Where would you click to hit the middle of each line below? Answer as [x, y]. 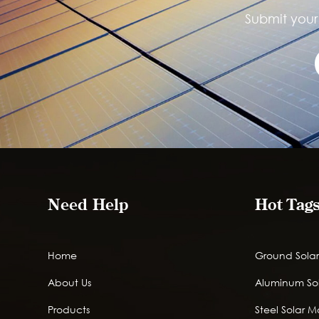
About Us [70, 283]
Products [69, 310]
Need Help [88, 205]
